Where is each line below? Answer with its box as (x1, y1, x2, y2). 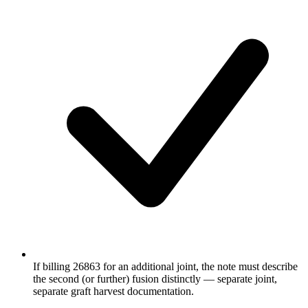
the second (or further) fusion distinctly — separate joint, (33, 272, 277, 285)
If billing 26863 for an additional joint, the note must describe (33, 260, 298, 272)
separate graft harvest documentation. (33, 285, 194, 297)
